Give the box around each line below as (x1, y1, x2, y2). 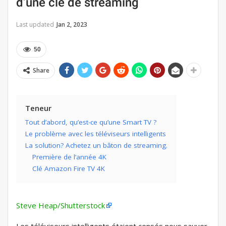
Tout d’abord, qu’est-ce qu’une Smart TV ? (25, 118, 156, 127)
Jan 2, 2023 (56, 20, 87, 29)
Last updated (16, 20, 55, 29)
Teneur (25, 103, 51, 114)
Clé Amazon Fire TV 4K (32, 164, 105, 174)
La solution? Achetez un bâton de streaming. (25, 141, 167, 150)
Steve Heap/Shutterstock (16, 200, 105, 211)
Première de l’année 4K (32, 152, 106, 162)
